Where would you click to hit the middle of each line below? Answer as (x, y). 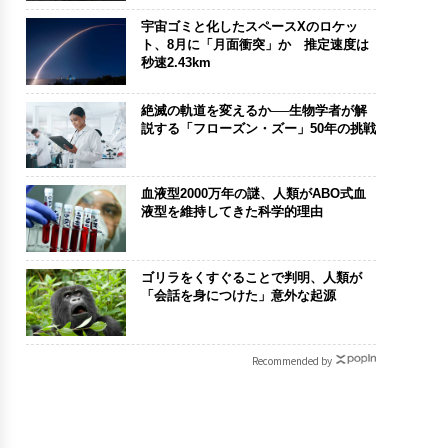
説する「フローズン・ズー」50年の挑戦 (258, 128)
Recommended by (291, 360)
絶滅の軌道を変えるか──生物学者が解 (253, 110)
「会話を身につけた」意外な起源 (238, 295)
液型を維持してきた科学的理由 (231, 212)
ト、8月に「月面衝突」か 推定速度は (254, 44)
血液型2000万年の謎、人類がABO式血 (253, 194)
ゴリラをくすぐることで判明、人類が (251, 277)
